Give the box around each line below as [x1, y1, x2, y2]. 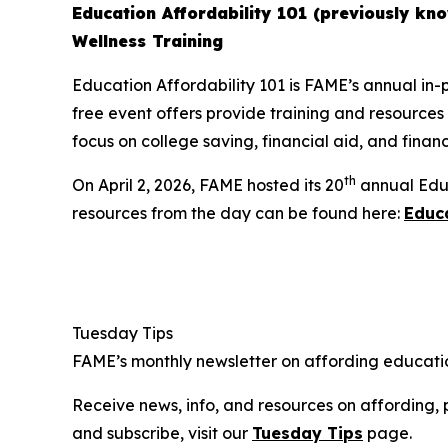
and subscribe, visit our [72, 423, 252, 444]
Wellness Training [72, 31, 223, 52]
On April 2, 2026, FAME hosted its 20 [72, 175, 344, 196]
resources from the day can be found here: [72, 203, 404, 224]
